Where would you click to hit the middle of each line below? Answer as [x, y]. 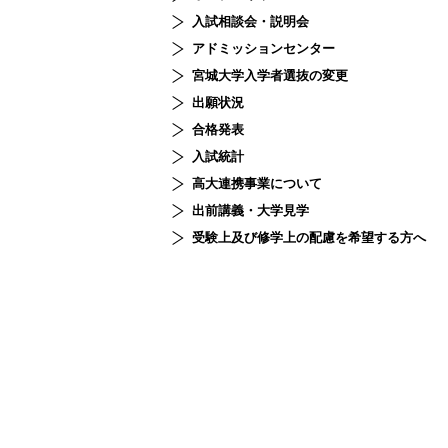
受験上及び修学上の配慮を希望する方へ [315, 237]
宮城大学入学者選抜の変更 [276, 75]
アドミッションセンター [270, 48]
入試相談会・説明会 [257, 21]
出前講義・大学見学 [257, 210]
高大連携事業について [263, 183]
